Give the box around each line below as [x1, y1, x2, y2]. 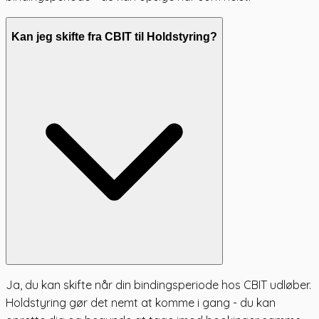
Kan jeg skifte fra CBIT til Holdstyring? [11, 31, 217, 43]
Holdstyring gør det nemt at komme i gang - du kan [6, 295, 276, 310]
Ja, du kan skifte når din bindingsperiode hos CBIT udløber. [6, 277, 311, 292]
